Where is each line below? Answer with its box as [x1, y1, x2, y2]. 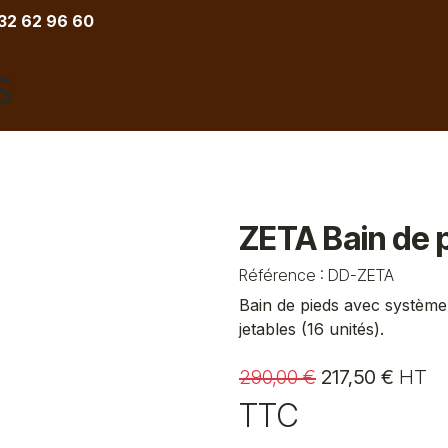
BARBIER [153, 92, 221, 114]
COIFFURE [45, 92, 120, 114]
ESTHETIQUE [254, 92, 355, 114]
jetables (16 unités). [239, 319, 384, 339]
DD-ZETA [328, 265, 394, 285]
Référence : [239, 265, 328, 285]
